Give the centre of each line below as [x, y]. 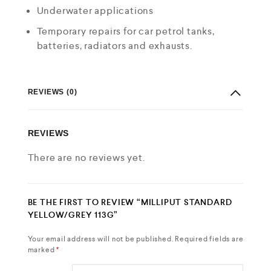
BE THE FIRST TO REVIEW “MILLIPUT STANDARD [130, 202]
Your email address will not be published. [100, 239]
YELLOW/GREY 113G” [73, 214]
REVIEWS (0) [52, 92]
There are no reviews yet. [86, 157]
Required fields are [209, 239]
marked [42, 250]
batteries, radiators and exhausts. [114, 45]
